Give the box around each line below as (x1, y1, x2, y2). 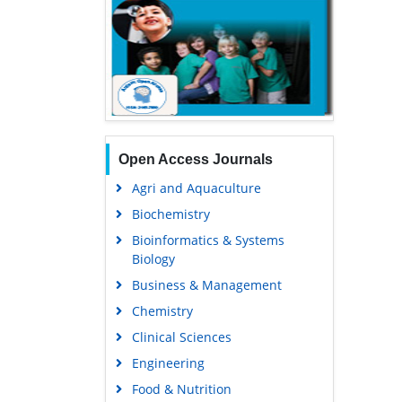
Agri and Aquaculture (131, 179, 261, 197)
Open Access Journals (118, 152, 273, 168)
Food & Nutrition (131, 380, 232, 398)
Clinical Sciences (131, 328, 232, 346)
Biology (131, 250, 175, 268)
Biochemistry (131, 205, 210, 223)
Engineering (131, 354, 205, 372)
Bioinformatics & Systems (131, 232, 284, 249)
